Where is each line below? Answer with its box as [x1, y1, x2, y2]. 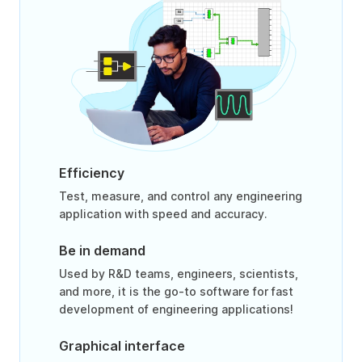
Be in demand [59, 242, 145, 259]
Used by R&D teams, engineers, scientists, [59, 267, 298, 281]
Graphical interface [59, 338, 185, 355]
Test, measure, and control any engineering [59, 189, 302, 204]
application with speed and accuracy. [59, 207, 267, 221]
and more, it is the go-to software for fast [59, 284, 293, 299]
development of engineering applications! [59, 302, 293, 317]
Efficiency [59, 165, 124, 182]
